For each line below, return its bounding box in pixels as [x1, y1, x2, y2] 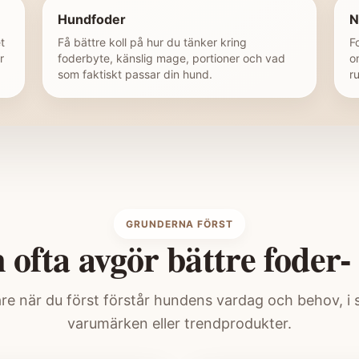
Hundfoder [58, 11, 126, 28]
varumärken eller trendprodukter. [67, 315, 292, 333]
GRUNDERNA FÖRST [125, 218, 234, 231]
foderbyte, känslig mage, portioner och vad [58, 51, 285, 66]
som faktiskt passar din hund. [58, 67, 212, 82]
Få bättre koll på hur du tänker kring [58, 35, 247, 50]
